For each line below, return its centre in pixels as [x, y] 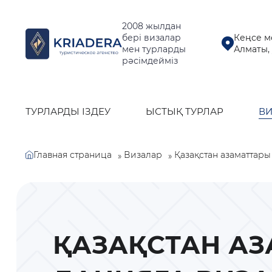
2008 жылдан [151, 26]
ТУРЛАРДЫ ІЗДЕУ [68, 111]
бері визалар [151, 38]
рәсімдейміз [150, 61]
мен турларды [154, 49]
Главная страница [73, 155]
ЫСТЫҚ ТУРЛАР [185, 111]
